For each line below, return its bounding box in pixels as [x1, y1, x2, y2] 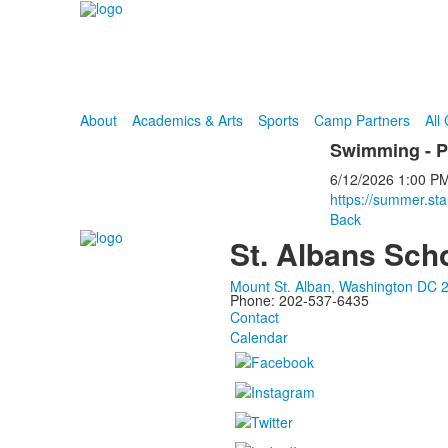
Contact [229, 307, 279, 327]
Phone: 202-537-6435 [229, 290, 369, 310]
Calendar [229, 327, 288, 347]
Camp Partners [313, 110, 410, 130]
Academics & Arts [131, 110, 243, 130]
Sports [257, 110, 299, 130]
